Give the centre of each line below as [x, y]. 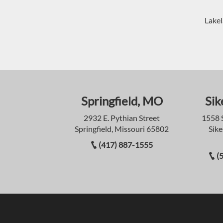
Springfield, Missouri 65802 [122, 128]
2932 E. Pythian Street [122, 117]
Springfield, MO [122, 101]
